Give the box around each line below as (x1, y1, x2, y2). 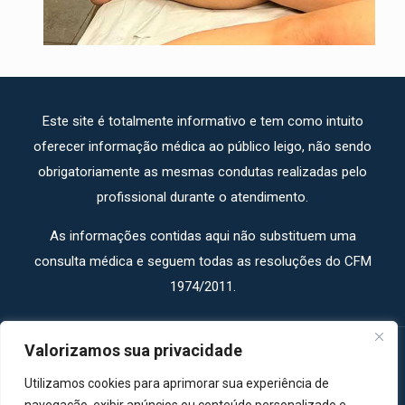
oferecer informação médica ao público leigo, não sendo (33, 138, 372, 155)
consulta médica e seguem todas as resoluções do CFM (33, 253, 372, 270)
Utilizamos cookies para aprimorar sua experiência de (24, 376, 329, 391)
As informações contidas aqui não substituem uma (49, 228, 356, 245)
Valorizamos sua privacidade (24, 341, 242, 360)
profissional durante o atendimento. (97, 189, 308, 206)
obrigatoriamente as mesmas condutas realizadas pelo (38, 164, 367, 181)
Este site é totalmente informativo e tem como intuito (42, 113, 363, 130)
